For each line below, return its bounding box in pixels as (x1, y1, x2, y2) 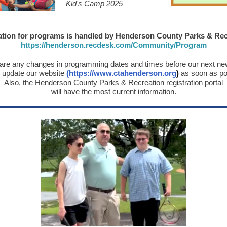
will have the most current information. (51, 87, 176, 96)
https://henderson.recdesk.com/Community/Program (20, 41, 207, 49)
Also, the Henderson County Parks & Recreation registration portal (4, 78, 223, 87)
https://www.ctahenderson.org (69, 69, 176, 78)
